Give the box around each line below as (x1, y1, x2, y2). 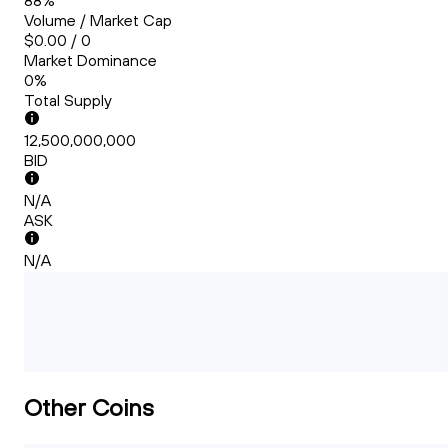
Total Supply (24, 90, 112, 111)
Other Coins (24, 392, 154, 423)
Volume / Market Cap (24, 10, 172, 31)
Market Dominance (24, 50, 157, 71)
